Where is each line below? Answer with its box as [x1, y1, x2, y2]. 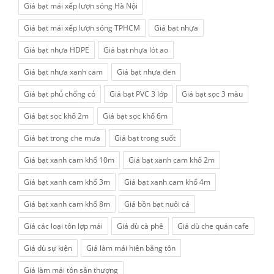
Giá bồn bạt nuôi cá [124, 199, 190, 209]
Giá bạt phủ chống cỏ [24, 89, 95, 99]
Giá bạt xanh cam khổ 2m [128, 155, 215, 165]
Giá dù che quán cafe [177, 221, 249, 231]
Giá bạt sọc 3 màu [182, 89, 243, 99]
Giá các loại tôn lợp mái [24, 221, 103, 231]
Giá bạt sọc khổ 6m [103, 111, 168, 121]
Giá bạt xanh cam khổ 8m [24, 199, 110, 209]
